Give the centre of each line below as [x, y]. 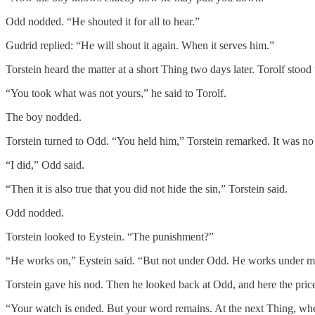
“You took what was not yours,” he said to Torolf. [116, 93]
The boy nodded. [44, 117]
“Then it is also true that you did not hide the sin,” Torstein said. [147, 188]
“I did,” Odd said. [45, 165]
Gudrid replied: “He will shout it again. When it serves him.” [140, 45]
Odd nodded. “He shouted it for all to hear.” [103, 21]
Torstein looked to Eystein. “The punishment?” [110, 236]
